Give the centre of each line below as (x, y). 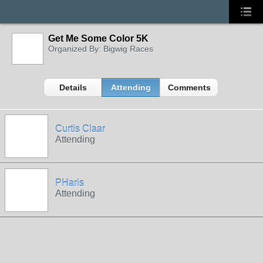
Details (73, 87)
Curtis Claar (80, 129)
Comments (189, 87)
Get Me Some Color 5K (98, 38)
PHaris (70, 183)
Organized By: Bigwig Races (101, 49)
